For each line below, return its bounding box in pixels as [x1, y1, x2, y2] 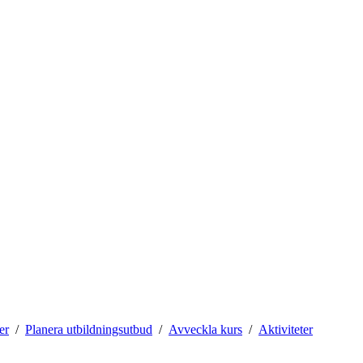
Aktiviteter [258, 322, 313, 336]
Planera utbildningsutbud [25, 322, 152, 336]
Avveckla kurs [169, 322, 242, 336]
